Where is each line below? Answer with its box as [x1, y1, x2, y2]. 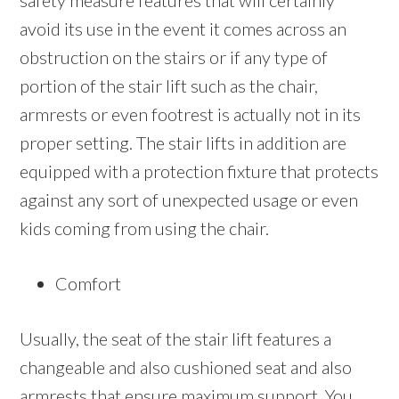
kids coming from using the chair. [20, 217, 270, 240]
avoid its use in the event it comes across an [20, 18, 347, 40]
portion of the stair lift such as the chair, [20, 75, 319, 97]
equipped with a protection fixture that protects [20, 160, 379, 183]
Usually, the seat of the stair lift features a [20, 328, 332, 350]
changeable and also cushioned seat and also [20, 356, 353, 379]
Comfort [55, 273, 122, 295]
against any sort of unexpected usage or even [20, 189, 359, 211]
